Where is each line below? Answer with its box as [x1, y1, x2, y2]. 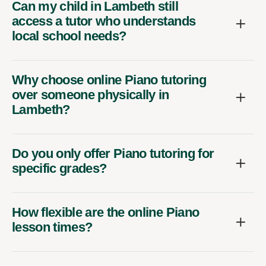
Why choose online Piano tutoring [12, 72, 206, 88]
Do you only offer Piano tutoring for [12, 146, 214, 161]
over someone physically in [12, 87, 169, 103]
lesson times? [12, 220, 93, 235]
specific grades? [12, 161, 107, 176]
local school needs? [12, 28, 126, 44]
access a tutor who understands [12, 14, 196, 29]
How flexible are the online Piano [12, 205, 199, 220]
